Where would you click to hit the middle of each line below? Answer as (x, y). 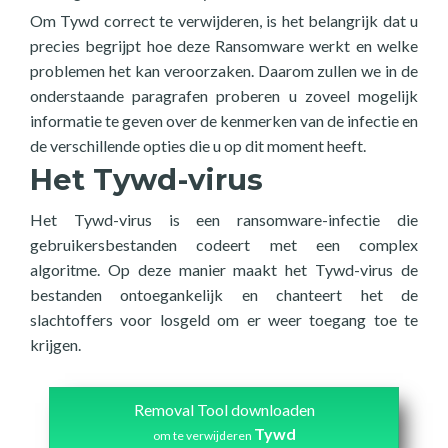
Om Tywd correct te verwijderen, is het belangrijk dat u (224, 20)
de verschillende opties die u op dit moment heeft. (198, 145)
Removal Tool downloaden (224, 409)
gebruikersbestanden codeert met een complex (224, 244)
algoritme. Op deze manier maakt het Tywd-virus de (224, 269)
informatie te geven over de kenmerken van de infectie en (224, 120)
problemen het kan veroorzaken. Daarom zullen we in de (224, 70)
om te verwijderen (203, 435)
